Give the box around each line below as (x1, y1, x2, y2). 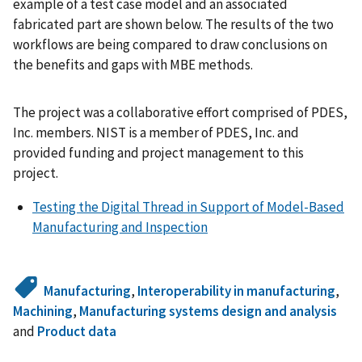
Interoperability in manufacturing (137, 281, 336, 300)
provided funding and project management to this (13, 143, 304, 162)
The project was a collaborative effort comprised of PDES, (13, 103, 347, 121)
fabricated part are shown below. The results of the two (13, 15, 334, 34)
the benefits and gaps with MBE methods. (13, 56, 253, 74)
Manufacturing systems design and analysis (79, 301, 337, 320)
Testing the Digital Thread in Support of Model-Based (32, 197, 344, 216)
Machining (13, 301, 73, 320)
